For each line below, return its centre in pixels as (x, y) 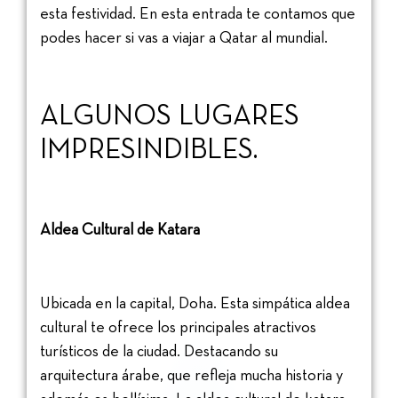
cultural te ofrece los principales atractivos (178, 326)
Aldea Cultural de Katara (122, 228)
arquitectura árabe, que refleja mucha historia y (191, 374)
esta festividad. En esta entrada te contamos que (198, 12)
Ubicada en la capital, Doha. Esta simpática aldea (195, 302)
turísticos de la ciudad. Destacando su (159, 350)
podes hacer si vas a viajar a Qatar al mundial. (184, 36)
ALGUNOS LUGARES (170, 115)
